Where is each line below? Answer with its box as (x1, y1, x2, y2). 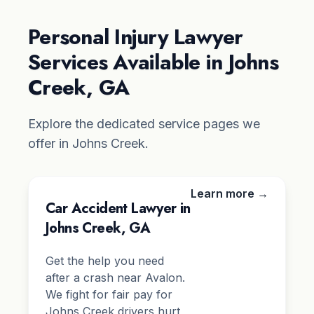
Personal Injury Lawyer (28, 22, 243, 53)
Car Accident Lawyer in (46, 198, 191, 219)
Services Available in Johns (28, 47, 278, 78)
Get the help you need (46, 254, 164, 268)
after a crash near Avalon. (46, 271, 185, 285)
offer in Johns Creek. (28, 136, 149, 151)
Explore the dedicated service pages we (28, 116, 260, 132)
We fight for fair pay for (46, 287, 172, 302)
